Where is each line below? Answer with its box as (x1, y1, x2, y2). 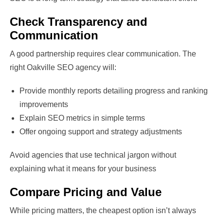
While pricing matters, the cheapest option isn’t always (10, 206, 196, 215)
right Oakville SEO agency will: (10, 63, 116, 72)
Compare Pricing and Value (10, 185, 162, 199)
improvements (19, 100, 68, 109)
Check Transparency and (10, 15, 147, 29)
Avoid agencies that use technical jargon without (10, 151, 176, 160)
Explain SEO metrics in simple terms (19, 114, 145, 123)
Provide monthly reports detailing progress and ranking (19, 87, 208, 95)
